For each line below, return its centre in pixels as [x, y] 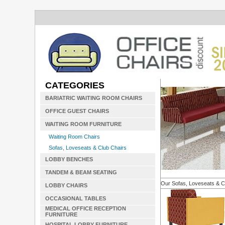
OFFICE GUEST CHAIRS [77, 111]
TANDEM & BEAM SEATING [81, 172]
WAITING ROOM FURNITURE [83, 124]
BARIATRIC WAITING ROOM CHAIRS [94, 98]
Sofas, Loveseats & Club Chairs [88, 148]
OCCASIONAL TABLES [76, 198]
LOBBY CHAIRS [66, 185]
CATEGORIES [75, 85]
